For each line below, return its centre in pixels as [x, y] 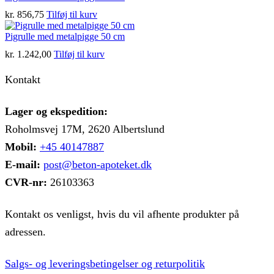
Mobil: [21, 147]
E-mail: [23, 165]
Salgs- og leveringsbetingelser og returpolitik [105, 263]
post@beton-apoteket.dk [98, 165]
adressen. [25, 232]
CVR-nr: [26, 183]
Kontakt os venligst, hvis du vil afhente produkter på [122, 214]
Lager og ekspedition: [56, 112]
